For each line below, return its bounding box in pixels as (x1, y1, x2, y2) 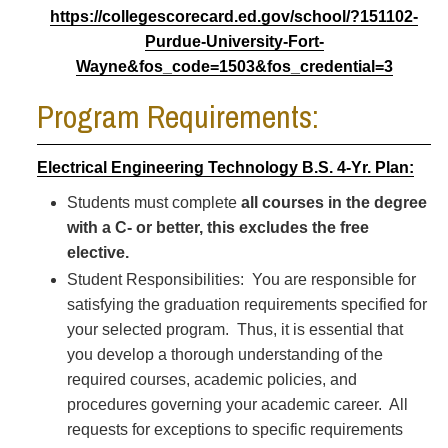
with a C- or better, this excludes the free (67, 219, 369, 236)
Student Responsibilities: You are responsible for (67, 271, 416, 288)
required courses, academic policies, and (67, 371, 357, 388)
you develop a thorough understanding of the (67, 346, 383, 363)
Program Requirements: (37, 95, 319, 138)
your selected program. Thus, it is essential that (67, 321, 403, 338)
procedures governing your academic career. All (67, 396, 408, 413)
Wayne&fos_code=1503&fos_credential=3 (75, 58, 393, 75)
